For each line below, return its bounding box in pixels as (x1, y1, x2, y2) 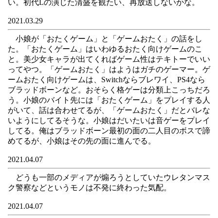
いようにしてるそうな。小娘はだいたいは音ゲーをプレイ (8, 116, 210, 125)
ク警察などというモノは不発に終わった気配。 (8, 183, 171, 192)
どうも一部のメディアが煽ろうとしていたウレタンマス (8, 173, 210, 182)
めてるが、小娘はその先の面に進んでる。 (8, 137, 156, 145)
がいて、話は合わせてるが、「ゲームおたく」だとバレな (8, 106, 210, 114)
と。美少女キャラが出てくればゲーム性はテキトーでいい (8, 55, 210, 63)
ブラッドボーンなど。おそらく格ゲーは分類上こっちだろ (8, 86, 210, 94)
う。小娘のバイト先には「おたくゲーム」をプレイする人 (8, 96, 210, 104)
